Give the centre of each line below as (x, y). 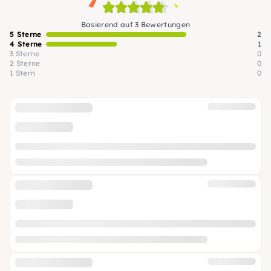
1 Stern (23, 73)
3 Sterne (25, 53)
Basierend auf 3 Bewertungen (135, 24)
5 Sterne (26, 34)
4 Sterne (26, 44)
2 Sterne (25, 63)
